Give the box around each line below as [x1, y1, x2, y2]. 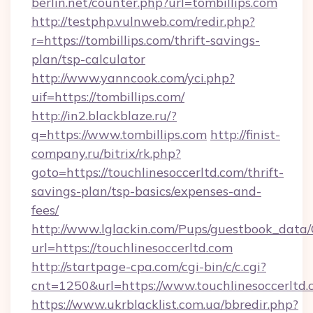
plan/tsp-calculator [31, 51, 145, 67]
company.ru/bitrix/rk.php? [31, 145, 181, 161]
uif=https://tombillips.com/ [31, 89, 184, 105]
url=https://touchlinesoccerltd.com [31, 240, 233, 256]
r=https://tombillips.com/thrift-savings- [31, 32, 260, 48]
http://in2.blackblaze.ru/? [31, 108, 177, 124]
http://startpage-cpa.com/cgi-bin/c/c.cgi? [31, 259, 266, 275]
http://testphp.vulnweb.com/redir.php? [31, 13, 255, 29]
